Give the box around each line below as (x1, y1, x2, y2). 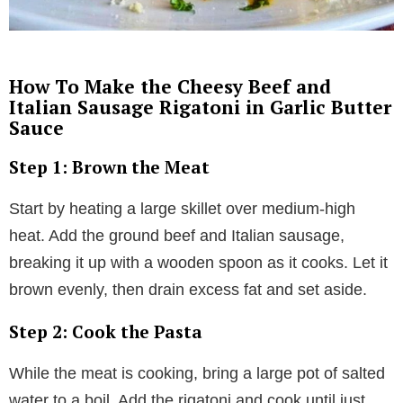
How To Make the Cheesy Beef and (9, 73, 331, 99)
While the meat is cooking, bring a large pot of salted (9, 363, 385, 382)
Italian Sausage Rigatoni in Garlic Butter (9, 94, 391, 120)
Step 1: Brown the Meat (9, 155, 210, 178)
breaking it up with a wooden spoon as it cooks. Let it (9, 253, 388, 272)
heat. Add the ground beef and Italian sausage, (9, 226, 345, 245)
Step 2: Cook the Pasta (9, 319, 202, 343)
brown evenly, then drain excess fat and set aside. (9, 280, 367, 299)
